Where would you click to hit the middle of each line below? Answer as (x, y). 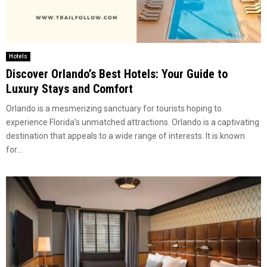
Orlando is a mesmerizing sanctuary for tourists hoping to (114, 109)
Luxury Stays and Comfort (69, 89)
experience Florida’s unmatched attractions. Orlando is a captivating (133, 122)
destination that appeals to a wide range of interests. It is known (125, 136)
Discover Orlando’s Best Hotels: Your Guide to (117, 74)
